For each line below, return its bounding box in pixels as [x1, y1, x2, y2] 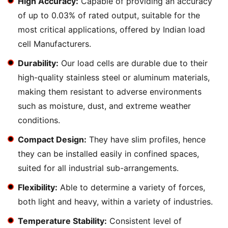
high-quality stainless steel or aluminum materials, [18, 72, 210, 82]
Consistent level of [107, 216, 182, 226]
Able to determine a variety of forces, [58, 182, 205, 192]
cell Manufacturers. [18, 39, 91, 49]
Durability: [18, 58, 59, 68]
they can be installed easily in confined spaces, [18, 149, 199, 159]
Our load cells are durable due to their [59, 58, 208, 68]
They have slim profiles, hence [87, 134, 206, 145]
